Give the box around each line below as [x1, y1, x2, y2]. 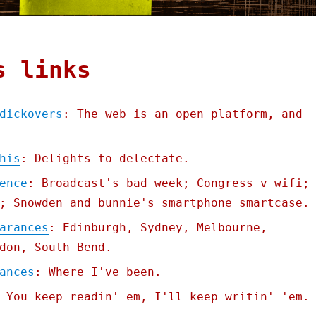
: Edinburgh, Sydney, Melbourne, [48, 221, 267, 235]
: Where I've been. [34, 265, 162, 279]
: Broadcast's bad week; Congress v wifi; [27, 176, 310, 190]
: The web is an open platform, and [62, 107, 303, 121]
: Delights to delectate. [20, 152, 190, 166]
